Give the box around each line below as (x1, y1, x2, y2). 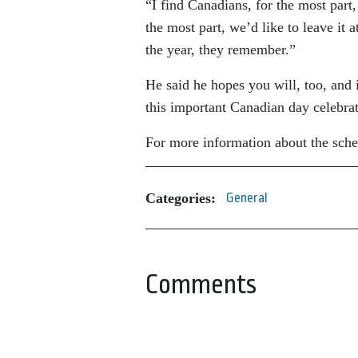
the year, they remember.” (145, 42, 296, 58)
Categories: (145, 189, 216, 206)
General (226, 190, 268, 206)
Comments (145, 269, 257, 300)
